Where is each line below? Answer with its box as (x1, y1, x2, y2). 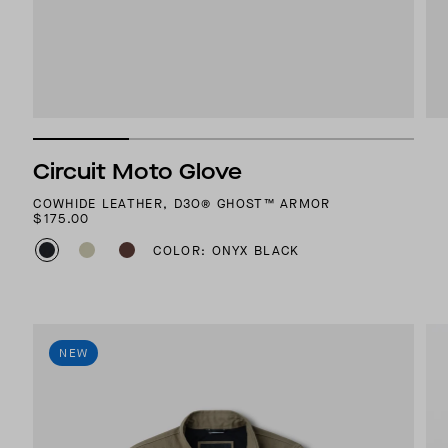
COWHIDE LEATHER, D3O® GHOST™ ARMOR (33, 195, 331, 213)
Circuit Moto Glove (33, 157, 243, 187)
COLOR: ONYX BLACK (153, 241, 300, 259)
